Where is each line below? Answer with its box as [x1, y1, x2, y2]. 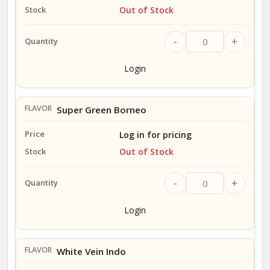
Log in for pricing [119, 128, 192, 140]
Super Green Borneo [56, 103, 146, 116]
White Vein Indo [56, 245, 126, 258]
